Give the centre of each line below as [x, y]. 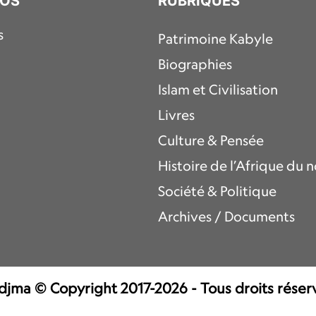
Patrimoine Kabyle [215, 38]
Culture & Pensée [211, 140]
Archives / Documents [226, 216]
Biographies [195, 64]
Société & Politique [217, 191]
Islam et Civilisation [218, 89]
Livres [176, 115]
